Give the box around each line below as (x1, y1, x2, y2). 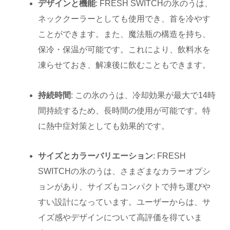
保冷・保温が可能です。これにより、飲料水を (38, 45, 211, 54)
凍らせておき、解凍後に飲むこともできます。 (38, 60, 211, 69)
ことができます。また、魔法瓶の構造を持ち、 (38, 29, 211, 39)
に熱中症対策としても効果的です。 (38, 121, 170, 130)
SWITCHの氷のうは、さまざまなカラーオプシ (38, 167, 211, 176)
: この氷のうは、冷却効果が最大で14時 (71, 90, 216, 100)
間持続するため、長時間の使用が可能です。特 (38, 106, 211, 115)
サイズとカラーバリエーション (38, 151, 154, 161)
